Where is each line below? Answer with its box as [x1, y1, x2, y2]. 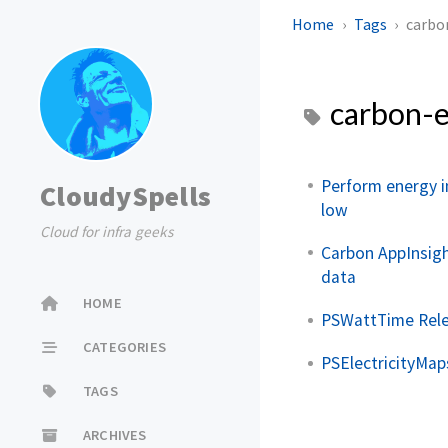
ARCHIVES [83, 426, 147, 445]
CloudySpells [40, 178, 211, 214]
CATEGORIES [83, 337, 166, 356]
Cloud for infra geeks [40, 222, 173, 241]
